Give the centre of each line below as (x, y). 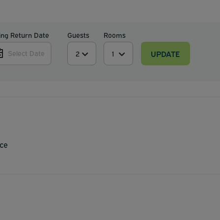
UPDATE (165, 53)
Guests (78, 35)
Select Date (26, 53)
